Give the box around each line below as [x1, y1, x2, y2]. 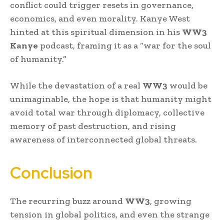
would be [167, 79, 207, 91]
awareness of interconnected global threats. [10, 133, 197, 145]
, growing [150, 195, 191, 206]
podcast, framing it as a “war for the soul [38, 39, 211, 51]
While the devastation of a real [10, 79, 142, 91]
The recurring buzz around [10, 195, 125, 206]
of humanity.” [10, 53, 66, 64]
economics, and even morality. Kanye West [10, 12, 190, 24]
